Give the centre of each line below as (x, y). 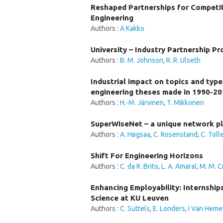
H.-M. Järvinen (142, 103)
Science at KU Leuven (130, 198)
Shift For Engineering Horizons (147, 156)
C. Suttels (135, 209)
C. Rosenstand (175, 134)
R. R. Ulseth (183, 60)
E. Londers (169, 209)
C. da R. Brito (139, 166)
